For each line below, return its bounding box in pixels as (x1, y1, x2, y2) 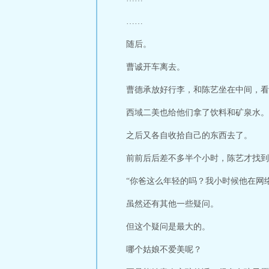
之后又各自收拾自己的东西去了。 (126, 131, 252, 140)
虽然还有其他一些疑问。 (126, 199, 219, 208)
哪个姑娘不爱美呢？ (126, 245, 202, 254)
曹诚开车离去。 (126, 62, 185, 71)
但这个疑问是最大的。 (126, 222, 210, 231)
